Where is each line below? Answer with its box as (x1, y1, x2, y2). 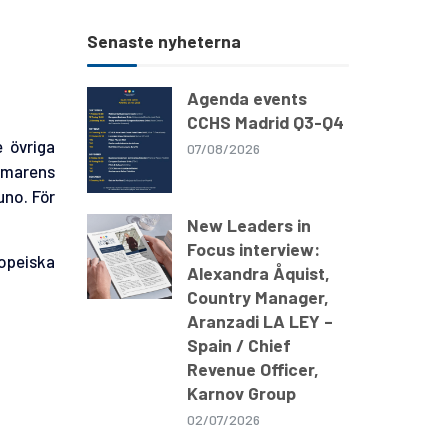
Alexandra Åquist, (186, 262, 330, 285)
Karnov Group (186, 382, 296, 405)
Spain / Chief (186, 334, 291, 357)
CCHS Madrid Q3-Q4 (186, 110, 344, 133)
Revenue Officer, (186, 358, 319, 381)
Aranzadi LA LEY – (186, 310, 333, 333)
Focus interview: (186, 238, 320, 261)
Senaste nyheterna (86, 29, 241, 52)
